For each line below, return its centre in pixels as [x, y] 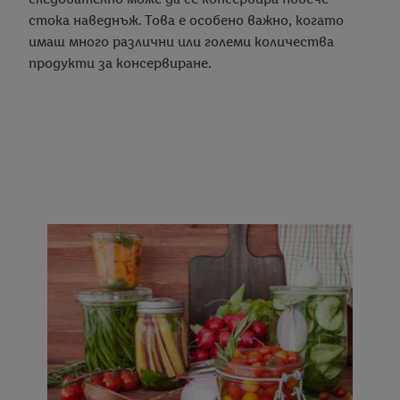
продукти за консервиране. [120, 62]
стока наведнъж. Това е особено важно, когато [186, 20]
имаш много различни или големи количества [181, 41]
